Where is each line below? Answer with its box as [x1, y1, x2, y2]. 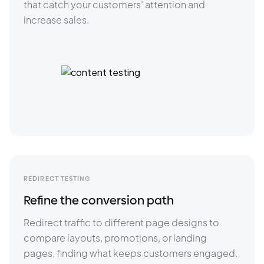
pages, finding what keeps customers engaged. [24, 247, 237, 259]
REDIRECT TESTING [24, 174, 91, 183]
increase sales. [24, 14, 91, 26]
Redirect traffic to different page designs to [24, 216, 221, 229]
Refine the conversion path [24, 193, 174, 207]
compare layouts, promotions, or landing [24, 232, 209, 244]
